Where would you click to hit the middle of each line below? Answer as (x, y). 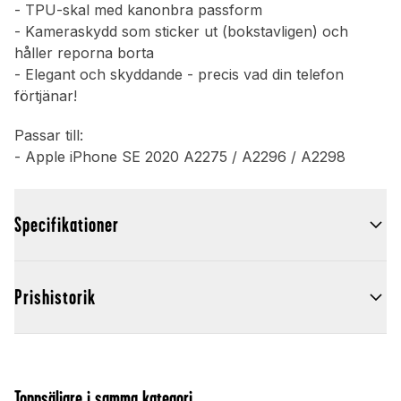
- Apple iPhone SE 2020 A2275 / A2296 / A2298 (180, 157)
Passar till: (49, 136)
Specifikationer (67, 225)
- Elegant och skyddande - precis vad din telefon (179, 75)
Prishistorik (55, 298)
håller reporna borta (84, 53)
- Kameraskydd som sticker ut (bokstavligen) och (181, 32)
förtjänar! (46, 96)
